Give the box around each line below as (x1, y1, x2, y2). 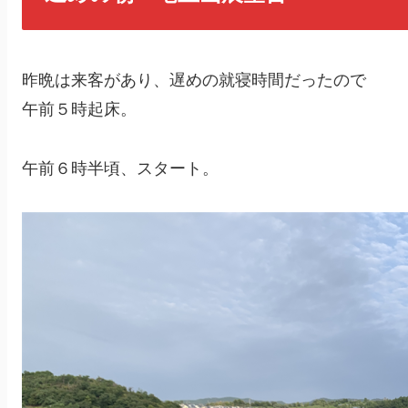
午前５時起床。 (22, 100, 137, 119)
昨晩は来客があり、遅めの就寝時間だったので (22, 71, 366, 90)
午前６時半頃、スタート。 (22, 158, 219, 178)
